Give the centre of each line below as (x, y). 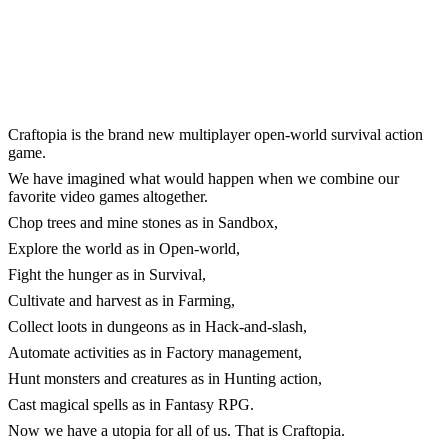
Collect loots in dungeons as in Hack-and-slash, (157, 327)
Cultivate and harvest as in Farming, (121, 301)
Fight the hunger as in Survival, (107, 275)
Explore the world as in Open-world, (124, 249)
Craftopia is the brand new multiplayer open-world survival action (215, 135)
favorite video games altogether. (108, 197)
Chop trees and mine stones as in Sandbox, (143, 223)
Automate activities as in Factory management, (155, 353)
